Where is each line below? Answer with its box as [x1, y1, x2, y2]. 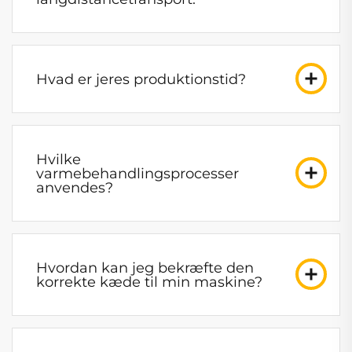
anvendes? [36, 178, 113, 196]
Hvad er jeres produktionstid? [36, 70, 246, 88]
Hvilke [36, 150, 81, 168]
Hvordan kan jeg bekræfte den [36, 258, 254, 277]
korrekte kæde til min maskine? [36, 273, 262, 291]
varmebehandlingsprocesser [36, 164, 239, 182]
